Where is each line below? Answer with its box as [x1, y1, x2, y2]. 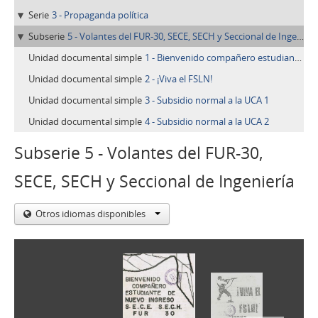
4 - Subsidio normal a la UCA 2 [145, 115, 269, 128]
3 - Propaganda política [52, 9, 148, 21]
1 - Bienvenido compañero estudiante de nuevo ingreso [145, 51, 295, 64]
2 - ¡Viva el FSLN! [145, 72, 212, 85]
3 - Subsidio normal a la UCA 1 [145, 94, 269, 106]
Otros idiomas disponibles [35, 207, 148, 220]
